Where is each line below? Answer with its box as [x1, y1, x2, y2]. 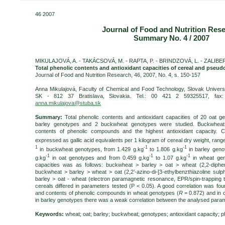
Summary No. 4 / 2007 [133, 34, 209, 42]
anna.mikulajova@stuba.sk [35, 100, 101, 106]
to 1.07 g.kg [153, 154, 187, 161]
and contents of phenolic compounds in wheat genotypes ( [35, 189, 179, 196]
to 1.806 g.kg [147, 146, 183, 152]
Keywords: [35, 210, 64, 217]
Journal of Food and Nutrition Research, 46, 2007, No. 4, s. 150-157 [35, 72, 200, 78]
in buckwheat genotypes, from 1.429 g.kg [38, 146, 144, 152]
